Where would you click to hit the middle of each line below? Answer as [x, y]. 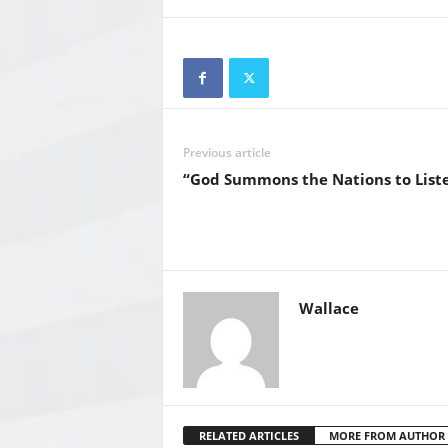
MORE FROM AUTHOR [386, 435]
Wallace [328, 308]
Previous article [226, 152]
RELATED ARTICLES [248, 435]
